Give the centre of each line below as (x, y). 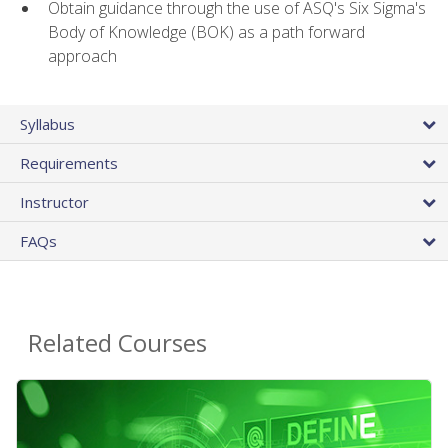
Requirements (69, 162)
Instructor (54, 201)
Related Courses (117, 342)
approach (82, 56)
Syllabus (47, 123)
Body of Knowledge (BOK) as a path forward (206, 32)
